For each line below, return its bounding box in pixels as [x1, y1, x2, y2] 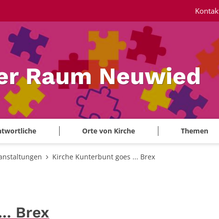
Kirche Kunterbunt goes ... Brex [52, 152, 155, 162]
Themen [181, 126, 208, 136]
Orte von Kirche [82, 126, 135, 136]
